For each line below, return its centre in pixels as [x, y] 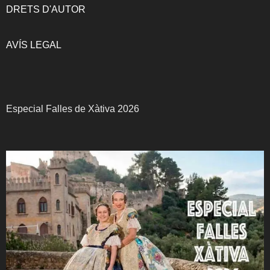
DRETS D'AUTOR [46, 9]
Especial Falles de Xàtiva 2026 [73, 108]
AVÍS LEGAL [34, 45]
